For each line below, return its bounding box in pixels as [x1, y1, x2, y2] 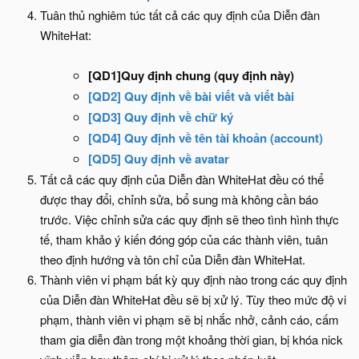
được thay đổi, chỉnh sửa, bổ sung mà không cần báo [40, 191, 318, 208]
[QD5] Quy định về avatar [88, 150, 229, 167]
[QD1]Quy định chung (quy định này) [88, 67, 294, 84]
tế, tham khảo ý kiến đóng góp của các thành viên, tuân [40, 231, 328, 248]
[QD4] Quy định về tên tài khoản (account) [88, 129, 323, 147]
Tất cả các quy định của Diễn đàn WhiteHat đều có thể [40, 171, 324, 188]
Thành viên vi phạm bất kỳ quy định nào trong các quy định [40, 271, 347, 288]
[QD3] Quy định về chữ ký [88, 108, 233, 126]
